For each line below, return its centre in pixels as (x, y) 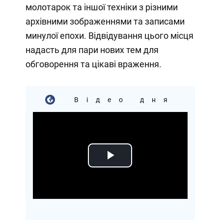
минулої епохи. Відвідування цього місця (109, 35)
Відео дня (120, 99)
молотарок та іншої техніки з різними (101, 7)
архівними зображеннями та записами (105, 21)
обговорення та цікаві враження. (93, 64)
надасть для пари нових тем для (92, 50)
